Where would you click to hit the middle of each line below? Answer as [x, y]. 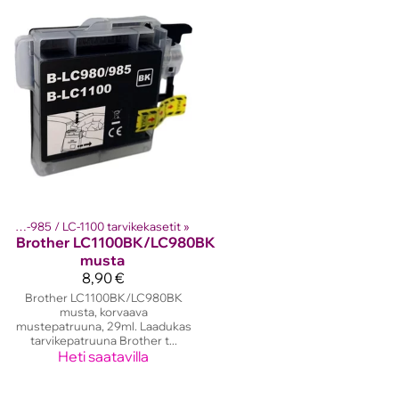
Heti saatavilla [103, 356]
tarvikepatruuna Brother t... [103, 340]
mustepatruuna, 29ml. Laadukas [103, 326]
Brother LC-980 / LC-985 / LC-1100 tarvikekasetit [103, 226]
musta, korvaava [103, 311]
